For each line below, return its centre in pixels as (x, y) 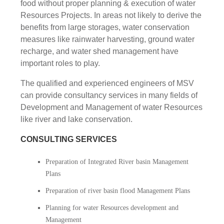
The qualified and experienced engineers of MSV (107, 83)
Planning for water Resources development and (112, 207)
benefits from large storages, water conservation (105, 27)
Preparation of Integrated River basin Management (117, 161)
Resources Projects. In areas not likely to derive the (111, 15)
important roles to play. (60, 63)
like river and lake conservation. (76, 119)
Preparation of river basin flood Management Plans (118, 190)
